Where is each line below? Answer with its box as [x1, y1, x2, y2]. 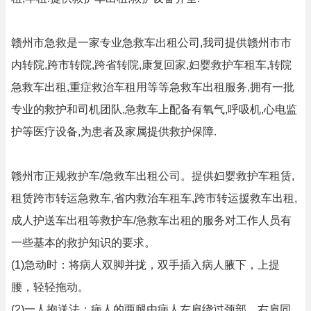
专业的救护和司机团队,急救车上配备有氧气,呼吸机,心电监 [11, 103, 297, 115]
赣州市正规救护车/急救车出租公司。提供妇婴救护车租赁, [11, 170, 294, 182]
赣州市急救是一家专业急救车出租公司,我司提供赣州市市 [11, 37, 292, 49]
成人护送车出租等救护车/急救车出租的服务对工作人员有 [11, 215, 292, 226]
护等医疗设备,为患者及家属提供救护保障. [11, 126, 217, 137]
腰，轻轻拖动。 [11, 281, 89, 293]
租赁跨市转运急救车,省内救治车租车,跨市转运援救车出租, [11, 192, 297, 204]
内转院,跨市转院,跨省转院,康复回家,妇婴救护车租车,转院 [11, 59, 292, 71]
